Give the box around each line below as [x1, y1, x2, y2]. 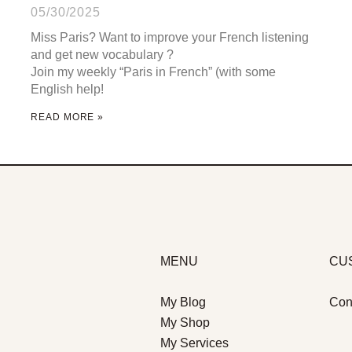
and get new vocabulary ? [31, 47, 174, 61]
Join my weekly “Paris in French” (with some [31, 64, 277, 79]
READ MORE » [31, 111, 104, 123]
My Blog [159, 295, 206, 310]
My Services [159, 336, 229, 350]
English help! [31, 82, 104, 96]
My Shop [159, 316, 210, 330]
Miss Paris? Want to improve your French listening [31, 30, 310, 44]
